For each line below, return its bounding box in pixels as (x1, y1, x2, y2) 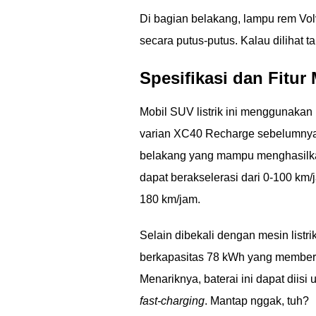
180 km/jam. (140, 193, 200, 205)
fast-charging (140, 295, 205, 307)
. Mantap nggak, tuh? (205, 295, 309, 307)
